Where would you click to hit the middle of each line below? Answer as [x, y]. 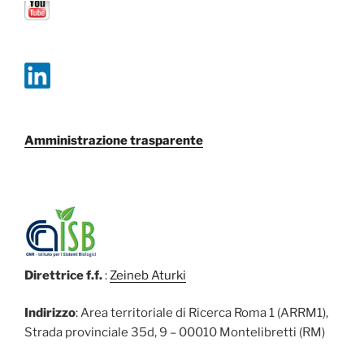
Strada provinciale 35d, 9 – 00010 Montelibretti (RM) [175, 333]
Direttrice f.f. [63, 275]
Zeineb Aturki [148, 275]
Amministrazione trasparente [114, 141]
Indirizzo [50, 313]
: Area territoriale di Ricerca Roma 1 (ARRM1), [202, 313]
